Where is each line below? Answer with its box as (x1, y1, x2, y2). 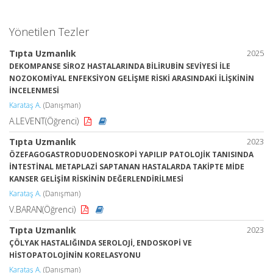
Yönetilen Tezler (9, 24, 89, 39)
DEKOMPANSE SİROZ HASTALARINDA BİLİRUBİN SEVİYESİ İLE (9, 61, 230, 71)
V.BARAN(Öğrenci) (9, 204, 78, 215)
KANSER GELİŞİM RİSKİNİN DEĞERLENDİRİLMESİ (9, 174, 183, 184)
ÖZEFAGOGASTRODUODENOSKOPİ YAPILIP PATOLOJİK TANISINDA (9, 149, 253, 160)
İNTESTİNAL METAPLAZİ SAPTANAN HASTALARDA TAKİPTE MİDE (9, 161, 244, 172)
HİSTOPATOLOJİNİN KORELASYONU (9, 250, 141, 260)
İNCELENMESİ (9, 85, 59, 96)
